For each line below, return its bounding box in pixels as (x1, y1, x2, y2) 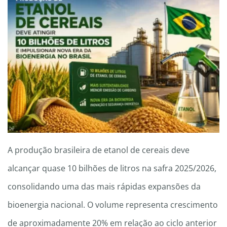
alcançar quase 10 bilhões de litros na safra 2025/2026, (8, 163, 216, 174)
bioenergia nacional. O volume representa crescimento (8, 199, 218, 211)
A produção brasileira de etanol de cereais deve (8, 144, 190, 156)
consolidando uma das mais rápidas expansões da (8, 181, 201, 193)
